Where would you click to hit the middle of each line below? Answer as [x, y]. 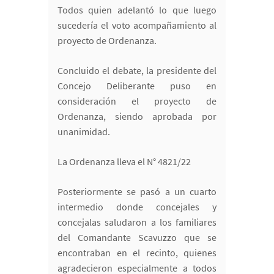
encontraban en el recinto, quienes [137, 253]
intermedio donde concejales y [137, 207]
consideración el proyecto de [137, 101]
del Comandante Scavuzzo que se [137, 238]
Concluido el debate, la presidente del [137, 71]
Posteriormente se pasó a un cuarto [137, 192]
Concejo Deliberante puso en [137, 86]
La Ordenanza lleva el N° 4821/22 [124, 162]
